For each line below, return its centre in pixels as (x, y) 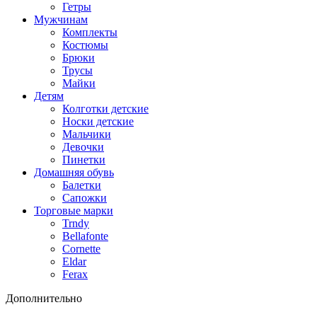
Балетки (82, 185)
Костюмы (85, 45)
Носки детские (98, 121)
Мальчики (87, 134)
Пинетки (84, 159)
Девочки (83, 146)
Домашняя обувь (74, 172)
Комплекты (90, 32)
